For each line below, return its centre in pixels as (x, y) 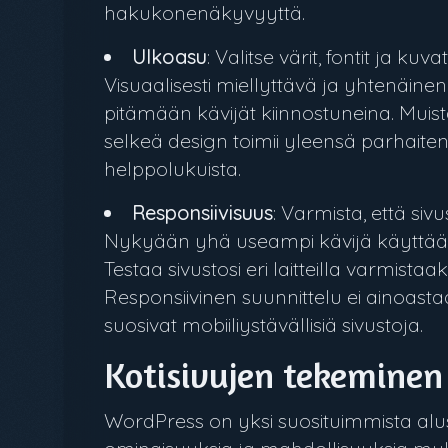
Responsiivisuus (202, 212)
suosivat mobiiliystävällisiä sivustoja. (263, 324)
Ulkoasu (169, 56)
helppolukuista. (172, 168)
